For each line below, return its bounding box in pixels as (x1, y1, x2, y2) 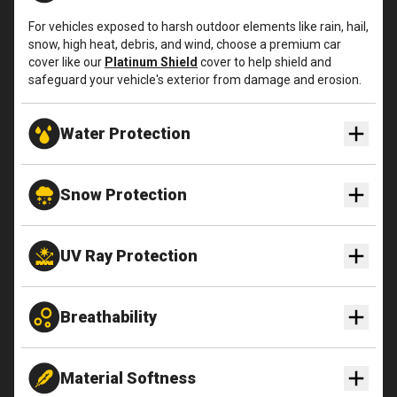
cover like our (28, 54, 102, 69)
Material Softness (60, 368, 196, 387)
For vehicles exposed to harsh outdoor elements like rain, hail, (28, 19, 369, 34)
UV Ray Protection (60, 245, 198, 265)
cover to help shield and (200, 54, 331, 69)
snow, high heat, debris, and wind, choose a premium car (28, 36, 341, 51)
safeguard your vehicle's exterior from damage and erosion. (28, 72, 362, 87)
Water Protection (60, 123, 191, 143)
